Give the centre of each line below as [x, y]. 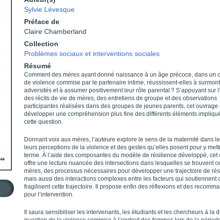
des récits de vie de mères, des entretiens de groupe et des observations [121, 98]
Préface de [42, 22]
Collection [41, 44]
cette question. [43, 122]
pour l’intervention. [49, 194]
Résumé [38, 66]
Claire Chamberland [55, 31]
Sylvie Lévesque [49, 9]
